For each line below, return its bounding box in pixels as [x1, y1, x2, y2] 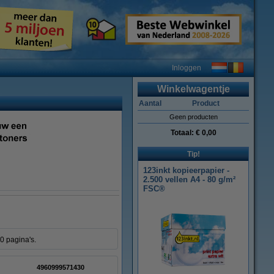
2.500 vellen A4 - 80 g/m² [143, 175, 235, 184]
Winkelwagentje [157, 84, 230, 94]
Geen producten [169, 113, 218, 120]
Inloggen [172, 64, 201, 72]
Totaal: [170, 128, 196, 137]
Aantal [138, 99, 161, 108]
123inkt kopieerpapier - [143, 166, 229, 175]
